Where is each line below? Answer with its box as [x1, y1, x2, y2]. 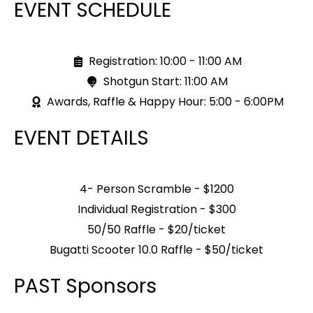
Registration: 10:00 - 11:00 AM [89, 53, 242, 69]
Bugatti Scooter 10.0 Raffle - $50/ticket [50, 242, 263, 258]
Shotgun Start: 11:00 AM [103, 73, 228, 89]
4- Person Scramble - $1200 [79, 181, 234, 197]
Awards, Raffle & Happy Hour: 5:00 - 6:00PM [47, 94, 284, 110]
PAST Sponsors [14, 272, 156, 300]
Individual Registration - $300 [77, 201, 236, 217]
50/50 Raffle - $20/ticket [87, 221, 226, 238]
